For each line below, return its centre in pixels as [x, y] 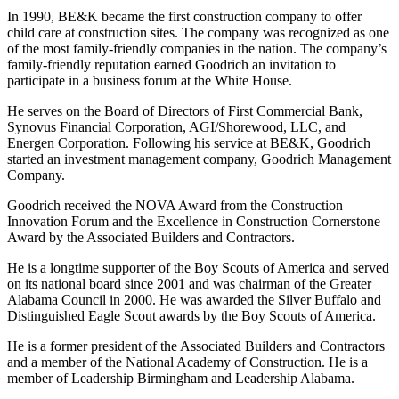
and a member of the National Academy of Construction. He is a [187, 362]
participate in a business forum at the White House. [150, 81]
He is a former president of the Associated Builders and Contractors [196, 346]
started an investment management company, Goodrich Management [199, 159]
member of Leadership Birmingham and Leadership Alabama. [181, 379]
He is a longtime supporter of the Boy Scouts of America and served [198, 268]
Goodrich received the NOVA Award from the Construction [175, 206]
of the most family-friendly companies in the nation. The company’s [197, 49]
